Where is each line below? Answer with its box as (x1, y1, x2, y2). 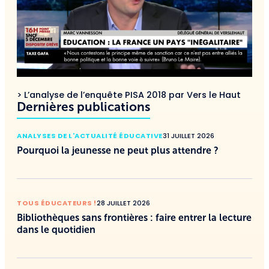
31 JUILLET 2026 (162, 130, 214, 141)
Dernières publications (17, 99, 150, 113)
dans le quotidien (17, 224, 95, 235)
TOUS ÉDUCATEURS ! (17, 198, 97, 208)
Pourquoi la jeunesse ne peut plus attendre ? (17, 145, 219, 156)
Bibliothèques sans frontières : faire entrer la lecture (17, 212, 252, 223)
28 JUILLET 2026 (96, 198, 150, 208)
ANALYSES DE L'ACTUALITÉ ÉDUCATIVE (17, 130, 163, 141)
